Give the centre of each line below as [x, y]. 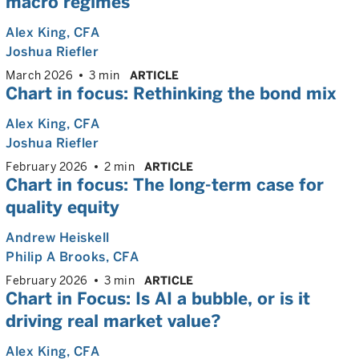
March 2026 [39, 76]
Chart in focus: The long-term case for [165, 185]
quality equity [63, 208]
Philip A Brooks [56, 257]
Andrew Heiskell [58, 238]
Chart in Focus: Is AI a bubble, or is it [158, 299]
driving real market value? [113, 321]
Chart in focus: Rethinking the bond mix [171, 94]
